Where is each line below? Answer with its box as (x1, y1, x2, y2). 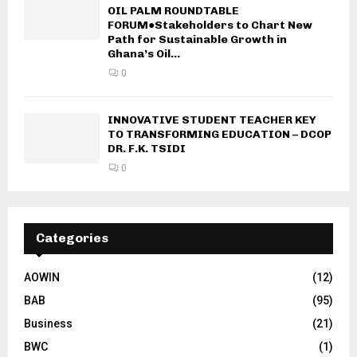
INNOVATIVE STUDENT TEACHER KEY (108, 113, 316, 127)
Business (24, 317, 73, 331)
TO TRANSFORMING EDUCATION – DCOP (108, 127, 331, 142)
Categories (36, 230, 108, 246)
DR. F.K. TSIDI (108, 142, 186, 156)
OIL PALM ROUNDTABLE (108, 4, 239, 18)
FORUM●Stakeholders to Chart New (108, 18, 312, 33)
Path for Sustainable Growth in (108, 33, 287, 47)
